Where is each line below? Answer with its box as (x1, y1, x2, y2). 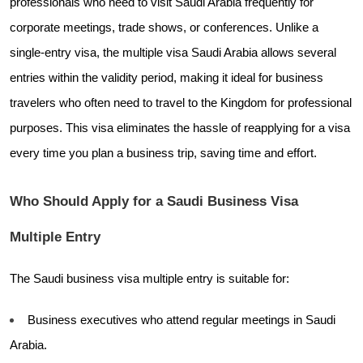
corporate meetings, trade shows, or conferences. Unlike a (10, 20, 318, 34)
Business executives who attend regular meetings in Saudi (28, 313, 335, 327)
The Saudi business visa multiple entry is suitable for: (10, 271, 289, 285)
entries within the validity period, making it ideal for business (10, 70, 323, 84)
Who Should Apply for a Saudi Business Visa (10, 192, 298, 209)
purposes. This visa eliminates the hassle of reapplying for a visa (10, 121, 350, 135)
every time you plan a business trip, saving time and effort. (10, 146, 317, 160)
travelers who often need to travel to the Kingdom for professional (10, 96, 352, 109)
